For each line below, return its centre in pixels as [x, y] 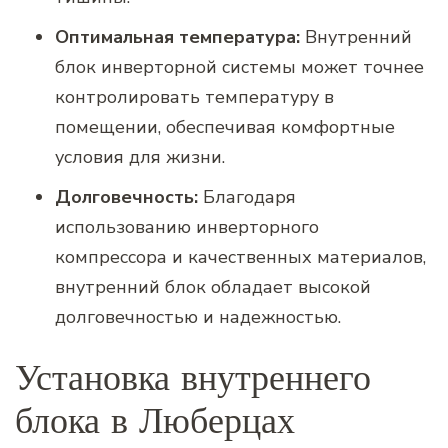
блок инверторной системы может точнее [239, 67]
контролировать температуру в [194, 97]
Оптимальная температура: [177, 37]
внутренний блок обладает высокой [213, 287]
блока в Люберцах [155, 421]
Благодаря [247, 197]
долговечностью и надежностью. [198, 317]
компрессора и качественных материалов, [240, 257]
